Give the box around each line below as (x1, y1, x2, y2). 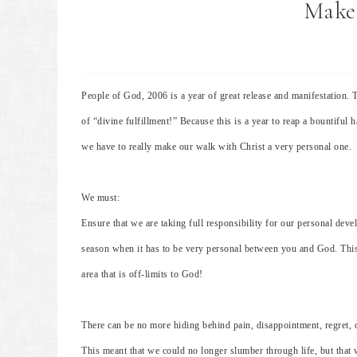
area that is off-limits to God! (81, 269, 203, 280)
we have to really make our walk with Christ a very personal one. (81, 141, 351, 152)
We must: (81, 192, 120, 203)
